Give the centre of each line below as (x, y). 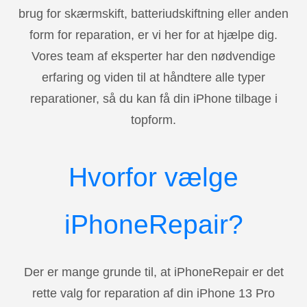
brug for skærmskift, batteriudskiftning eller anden (153, 14)
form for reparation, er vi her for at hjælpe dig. (153, 35)
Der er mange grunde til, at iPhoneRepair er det (153, 272)
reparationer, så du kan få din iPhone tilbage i (153, 99)
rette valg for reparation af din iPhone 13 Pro (153, 293)
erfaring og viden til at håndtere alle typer (153, 78)
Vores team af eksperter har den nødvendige (153, 57)
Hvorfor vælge (153, 177)
